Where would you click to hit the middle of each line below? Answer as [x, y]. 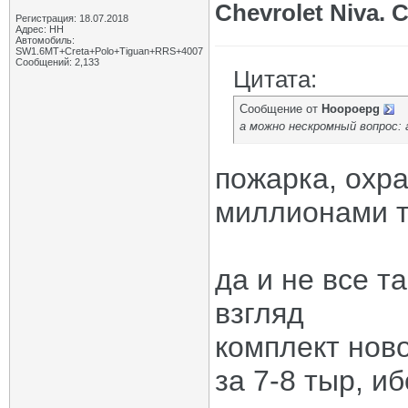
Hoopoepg [351, 109]
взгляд [260, 313]
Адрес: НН [40, 29]
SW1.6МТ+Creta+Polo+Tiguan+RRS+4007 [109, 51]
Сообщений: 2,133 [57, 62]
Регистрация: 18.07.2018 [72, 18]
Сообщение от [280, 109]
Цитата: [275, 79]
